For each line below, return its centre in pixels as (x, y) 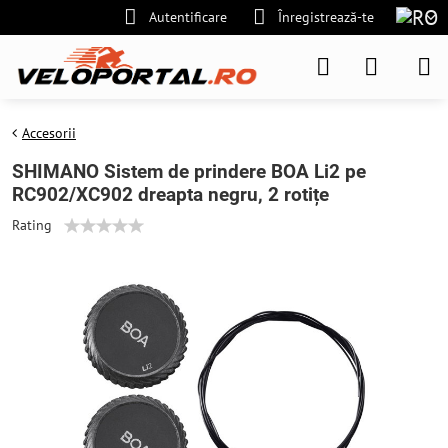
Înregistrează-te (325, 17)
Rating (32, 225)
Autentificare (188, 17)
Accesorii (49, 133)
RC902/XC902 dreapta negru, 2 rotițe (170, 194)
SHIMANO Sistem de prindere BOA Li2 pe (189, 171)
